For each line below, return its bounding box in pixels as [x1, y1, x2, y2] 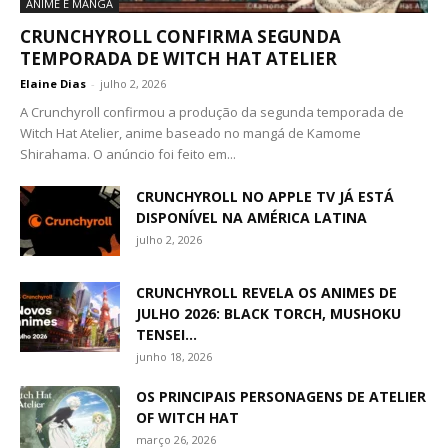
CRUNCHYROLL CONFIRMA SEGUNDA [20, 24, 341, 48]
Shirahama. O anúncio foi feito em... [20, 144, 236, 163]
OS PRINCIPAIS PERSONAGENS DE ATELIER [136, 386, 426, 406]
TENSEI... [136, 324, 197, 344]
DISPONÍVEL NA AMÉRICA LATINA [136, 207, 367, 227]
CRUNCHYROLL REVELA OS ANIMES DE [136, 282, 397, 302]
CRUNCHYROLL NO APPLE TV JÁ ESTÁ [136, 186, 394, 206]
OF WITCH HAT [136, 407, 239, 427]
